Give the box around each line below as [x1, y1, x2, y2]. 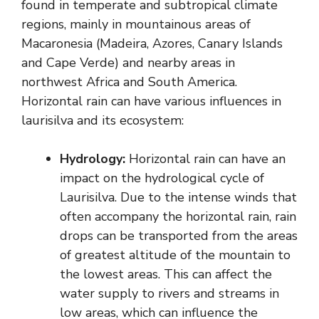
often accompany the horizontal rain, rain [60, 208, 296, 226]
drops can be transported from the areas [60, 227, 298, 245]
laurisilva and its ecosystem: [21, 112, 184, 130]
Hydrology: [60, 150, 125, 168]
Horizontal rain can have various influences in [21, 93, 281, 110]
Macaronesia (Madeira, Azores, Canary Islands [21, 35, 283, 53]
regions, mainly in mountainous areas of [21, 16, 251, 33]
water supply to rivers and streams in [60, 285, 279, 303]
